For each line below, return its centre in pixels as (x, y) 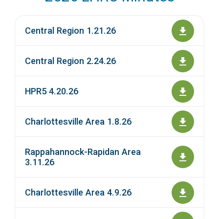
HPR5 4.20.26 (52, 91)
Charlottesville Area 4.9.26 (78, 193)
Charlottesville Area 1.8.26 (78, 122)
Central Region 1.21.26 (70, 31)
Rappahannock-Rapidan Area (83, 152)
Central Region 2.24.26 (70, 61)
